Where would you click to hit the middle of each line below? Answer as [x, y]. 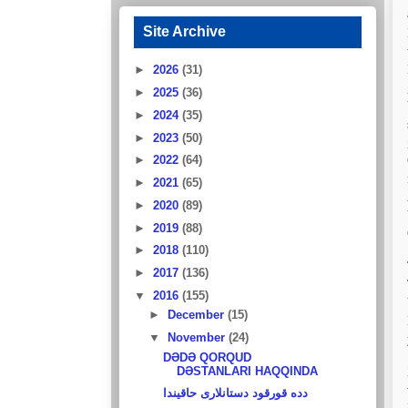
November [198, 338]
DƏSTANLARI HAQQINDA [248, 371]
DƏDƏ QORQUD [208, 357]
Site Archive [184, 31]
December [197, 315]
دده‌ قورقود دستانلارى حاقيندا [236, 393]
